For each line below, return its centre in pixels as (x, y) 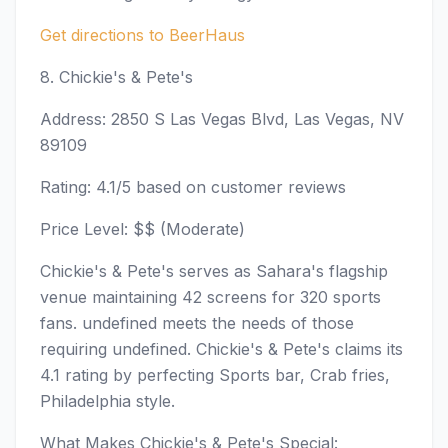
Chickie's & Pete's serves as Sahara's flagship (214, 271)
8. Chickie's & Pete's (116, 77)
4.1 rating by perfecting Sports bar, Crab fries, (215, 375)
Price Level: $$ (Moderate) (142, 229)
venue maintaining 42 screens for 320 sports (210, 297)
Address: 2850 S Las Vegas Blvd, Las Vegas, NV (222, 119)
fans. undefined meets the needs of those (197, 323)
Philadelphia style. (107, 401)
